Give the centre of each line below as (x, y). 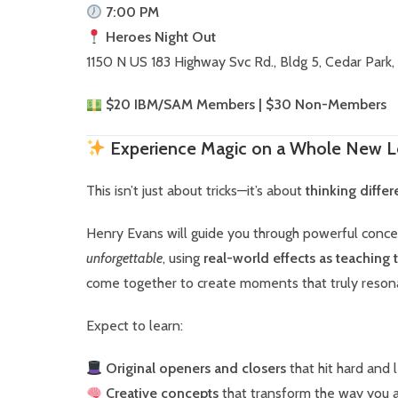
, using (183, 258)
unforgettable (124, 258)
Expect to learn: (134, 326)
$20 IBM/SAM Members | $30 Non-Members (246, 104)
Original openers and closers (195, 368)
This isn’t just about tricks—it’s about (195, 191)
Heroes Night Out (160, 37)
